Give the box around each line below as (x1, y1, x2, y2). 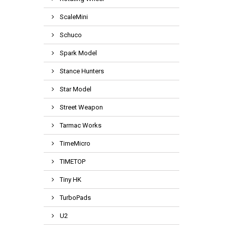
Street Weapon (58, 103, 103, 111)
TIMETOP (58, 158, 85, 165)
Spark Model (58, 49, 97, 57)
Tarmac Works (58, 122, 101, 129)
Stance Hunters (58, 67, 104, 75)
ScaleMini (58, 13, 88, 21)
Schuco (58, 31, 82, 39)
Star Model (58, 85, 91, 93)
